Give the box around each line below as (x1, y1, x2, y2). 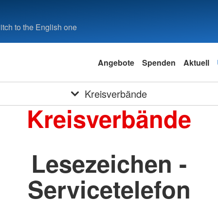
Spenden (142, 56, 176, 68)
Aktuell (183, 56, 209, 68)
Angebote (97, 56, 134, 68)
